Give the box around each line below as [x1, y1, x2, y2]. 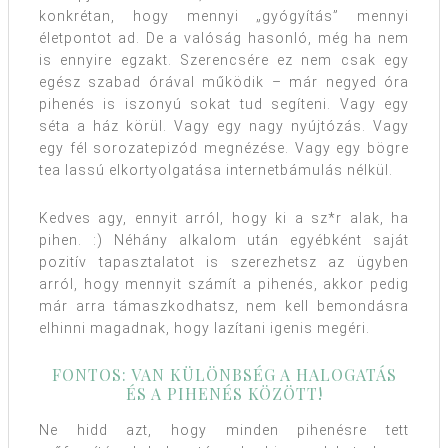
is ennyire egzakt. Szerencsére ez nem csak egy [39, 51, 409, 68]
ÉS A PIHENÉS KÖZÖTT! [125, 382, 323, 404]
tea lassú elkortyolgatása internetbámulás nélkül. [39, 161, 393, 178]
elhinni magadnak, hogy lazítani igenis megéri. [39, 319, 370, 336]
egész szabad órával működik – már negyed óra [39, 73, 409, 90]
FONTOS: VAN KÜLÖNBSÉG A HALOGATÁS [51, 363, 397, 385]
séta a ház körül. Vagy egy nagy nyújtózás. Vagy [39, 117, 409, 134]
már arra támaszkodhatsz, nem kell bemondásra [39, 297, 409, 314]
